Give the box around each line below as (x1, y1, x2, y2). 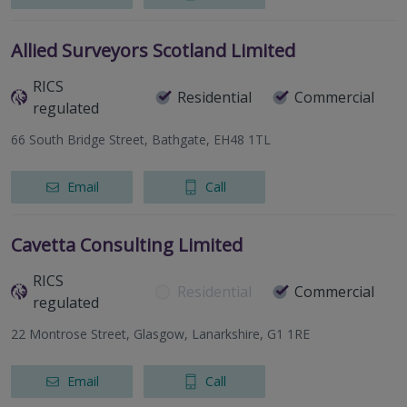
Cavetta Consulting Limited (11, 233, 243, 258)
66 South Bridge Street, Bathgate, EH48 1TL (11, 131, 271, 149)
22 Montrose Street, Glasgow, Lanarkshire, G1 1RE (11, 325, 310, 343)
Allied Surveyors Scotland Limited (11, 38, 295, 64)
